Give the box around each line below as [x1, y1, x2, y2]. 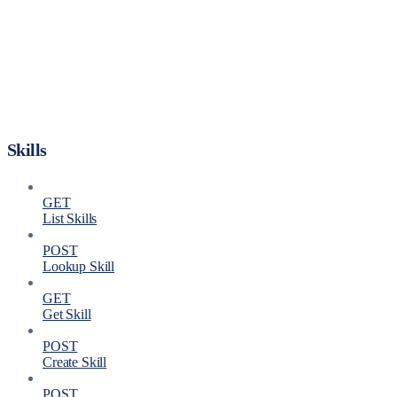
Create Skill [43, 354, 107, 370]
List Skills [43, 211, 97, 227]
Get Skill [43, 307, 91, 323]
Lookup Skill [43, 259, 115, 275]
